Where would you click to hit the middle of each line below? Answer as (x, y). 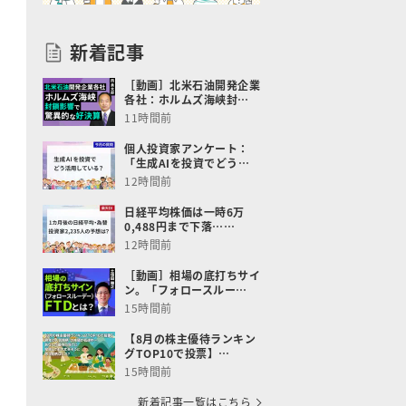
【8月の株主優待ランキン (190, 338)
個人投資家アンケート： (187, 148)
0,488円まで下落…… (179, 226)
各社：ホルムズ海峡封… (187, 99)
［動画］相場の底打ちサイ (192, 275)
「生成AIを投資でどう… (187, 163)
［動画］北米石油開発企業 (192, 85)
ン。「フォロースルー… (186, 290)
